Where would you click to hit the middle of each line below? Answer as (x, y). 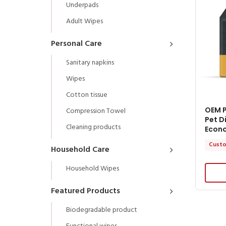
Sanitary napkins (90, 63)
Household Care (80, 150)
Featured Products (86, 191)
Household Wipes (93, 168)
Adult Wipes (84, 21)
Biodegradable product (102, 210)
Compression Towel (96, 111)
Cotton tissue (87, 95)
